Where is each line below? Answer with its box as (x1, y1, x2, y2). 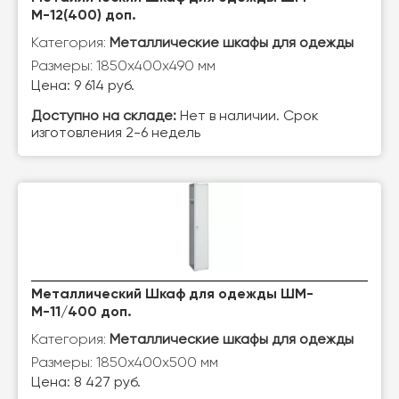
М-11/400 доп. (31, 305, 132, 320)
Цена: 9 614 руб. (31, 79, 134, 94)
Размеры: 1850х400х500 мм (31, 354, 218, 370)
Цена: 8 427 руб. (31, 376, 141, 390)
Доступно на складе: (31, 110, 176, 124)
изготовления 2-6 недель (31, 126, 200, 141)
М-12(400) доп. (31, 9, 136, 23)
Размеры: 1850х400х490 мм (31, 57, 216, 74)
